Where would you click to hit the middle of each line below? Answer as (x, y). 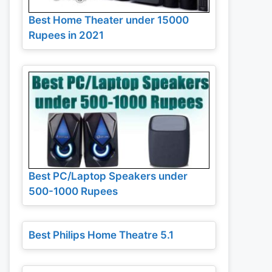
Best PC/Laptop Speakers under (108, 176)
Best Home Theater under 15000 (109, 20)
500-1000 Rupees (73, 191)
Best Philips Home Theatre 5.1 (101, 235)
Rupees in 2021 (66, 35)
